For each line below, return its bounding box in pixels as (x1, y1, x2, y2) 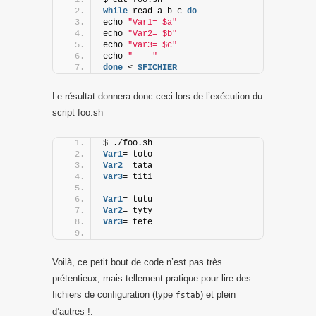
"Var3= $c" (128, 39, 177, 50)
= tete (123, 217, 152, 227)
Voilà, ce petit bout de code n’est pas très (52, 256, 222, 267)
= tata (123, 160, 152, 171)
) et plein (200, 288, 236, 300)
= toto (123, 149, 152, 159)
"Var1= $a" (128, 17, 177, 28)
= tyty (123, 205, 152, 216)
